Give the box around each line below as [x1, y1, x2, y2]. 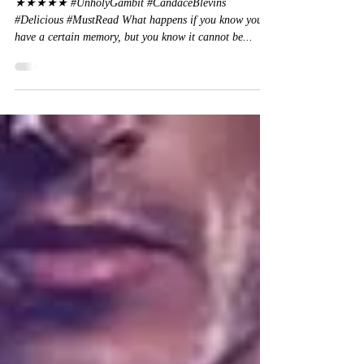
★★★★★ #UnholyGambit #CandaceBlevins [15, 26, 226, 38]
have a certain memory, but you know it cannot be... [15, 60, 253, 72]
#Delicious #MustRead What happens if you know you [15, 43, 262, 55]
